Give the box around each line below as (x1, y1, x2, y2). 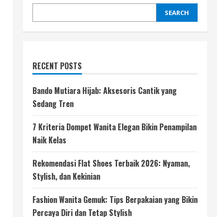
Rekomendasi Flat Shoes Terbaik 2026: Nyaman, (32, 157, 190, 169)
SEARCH (165, 8, 189, 17)
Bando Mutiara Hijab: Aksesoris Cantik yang (32, 85, 177, 96)
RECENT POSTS (32, 60, 82, 72)
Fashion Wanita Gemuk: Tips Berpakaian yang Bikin (32, 194, 198, 205)
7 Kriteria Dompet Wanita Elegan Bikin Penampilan (32, 121, 197, 133)
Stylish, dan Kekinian (32, 170, 100, 182)
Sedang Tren (32, 98, 74, 109)
